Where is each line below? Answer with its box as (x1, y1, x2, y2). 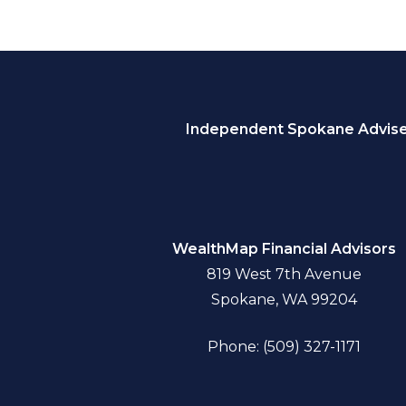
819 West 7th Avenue (207, 266, 362, 284)
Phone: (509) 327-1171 (208, 338, 362, 356)
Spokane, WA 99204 (211, 291, 358, 309)
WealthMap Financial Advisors (172, 240, 397, 258)
